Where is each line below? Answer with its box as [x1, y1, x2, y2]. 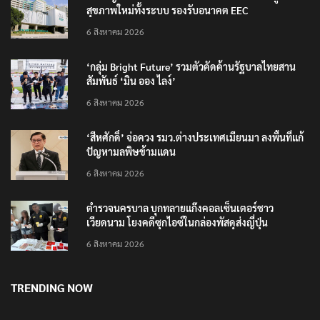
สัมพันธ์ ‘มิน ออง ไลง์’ [86, 74, 176, 88]
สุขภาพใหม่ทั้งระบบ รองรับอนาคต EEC [86, 4, 249, 17]
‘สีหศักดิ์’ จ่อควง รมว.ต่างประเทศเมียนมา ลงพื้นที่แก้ [86, 131, 304, 144]
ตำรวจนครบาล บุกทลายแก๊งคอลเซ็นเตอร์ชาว [86, 201, 274, 215]
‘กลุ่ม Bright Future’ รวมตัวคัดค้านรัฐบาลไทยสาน [86, 60, 296, 74]
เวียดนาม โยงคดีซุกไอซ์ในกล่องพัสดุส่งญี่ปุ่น [86, 216, 268, 229]
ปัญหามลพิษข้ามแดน [86, 145, 176, 159]
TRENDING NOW [11, 280, 93, 296]
